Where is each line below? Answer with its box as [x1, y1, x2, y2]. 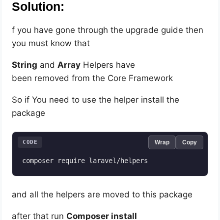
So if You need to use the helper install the [12, 95, 180, 105]
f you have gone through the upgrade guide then [12, 25, 204, 35]
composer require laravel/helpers [22, 157, 148, 165]
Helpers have [81, 60, 136, 70]
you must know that [12, 38, 90, 49]
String [12, 60, 38, 70]
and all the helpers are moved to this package [12, 190, 193, 200]
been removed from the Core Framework [12, 73, 173, 83]
